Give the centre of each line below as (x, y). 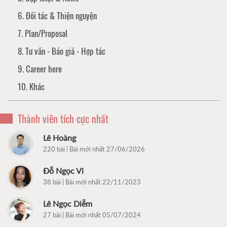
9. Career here (40, 68)
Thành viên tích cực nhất (63, 118)
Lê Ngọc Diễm (68, 203)
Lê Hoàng (60, 137)
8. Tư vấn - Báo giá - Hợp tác (62, 51)
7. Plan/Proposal (43, 33)
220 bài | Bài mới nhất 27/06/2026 (94, 149)
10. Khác (31, 86)
